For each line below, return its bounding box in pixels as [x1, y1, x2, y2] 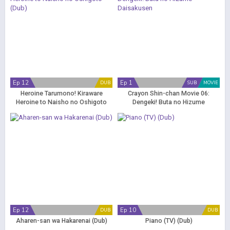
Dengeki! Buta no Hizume [132, 99, 205, 106]
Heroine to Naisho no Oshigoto [16, 99, 107, 106]
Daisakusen [151, 107, 186, 114]
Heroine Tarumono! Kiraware [20, 90, 103, 97]
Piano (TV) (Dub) [145, 217, 193, 224]
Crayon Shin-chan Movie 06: [128, 90, 209, 97]
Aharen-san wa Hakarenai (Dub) [15, 217, 107, 224]
